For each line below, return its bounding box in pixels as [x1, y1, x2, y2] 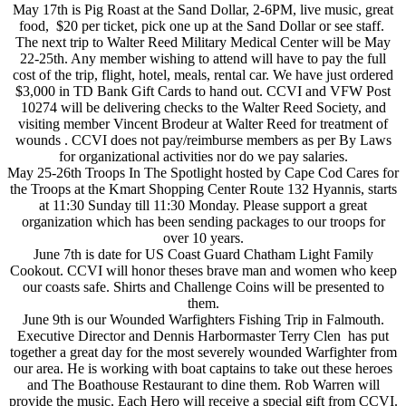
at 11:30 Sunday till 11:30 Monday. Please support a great [39, 198, 367, 214]
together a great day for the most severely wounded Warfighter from [9, 344, 397, 361]
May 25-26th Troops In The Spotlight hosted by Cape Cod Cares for [7, 165, 399, 181]
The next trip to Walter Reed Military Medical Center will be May [15, 34, 391, 51]
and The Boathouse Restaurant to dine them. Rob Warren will [26, 377, 380, 393]
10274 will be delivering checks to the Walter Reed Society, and [20, 100, 386, 116]
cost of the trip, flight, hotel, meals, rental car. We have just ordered [13, 67, 393, 83]
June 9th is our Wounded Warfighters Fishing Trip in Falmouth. [22, 312, 384, 328]
